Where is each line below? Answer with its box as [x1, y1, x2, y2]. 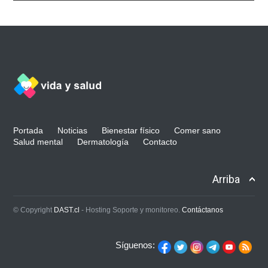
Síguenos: [115, 239, 155, 250]
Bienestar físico [102, 125, 160, 135]
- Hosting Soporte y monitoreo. [80, 205, 182, 214]
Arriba [212, 172, 240, 185]
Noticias [57, 125, 88, 135]
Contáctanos [182, 205, 224, 214]
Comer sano [174, 125, 221, 135]
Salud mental [13, 136, 63, 147]
